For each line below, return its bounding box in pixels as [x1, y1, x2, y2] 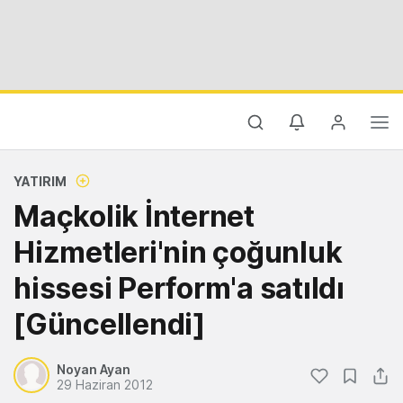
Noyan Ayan [57, 362, 130, 377]
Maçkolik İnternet [13, 199, 255, 234]
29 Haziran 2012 [57, 377, 153, 392]
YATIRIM [13, 174, 67, 189]
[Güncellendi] [13, 307, 205, 342]
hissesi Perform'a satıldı [13, 271, 345, 306]
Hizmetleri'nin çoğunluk [13, 235, 343, 270]
